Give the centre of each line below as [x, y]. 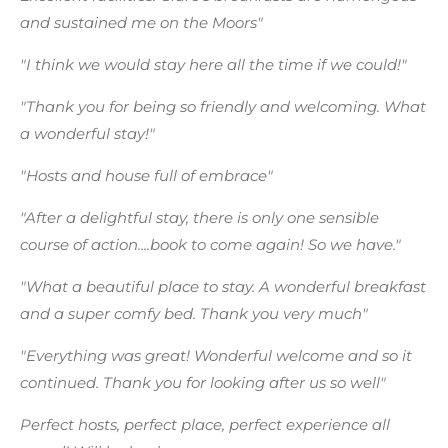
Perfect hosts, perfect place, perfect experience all [205, 424]
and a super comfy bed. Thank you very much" [194, 313]
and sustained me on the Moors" [141, 22]
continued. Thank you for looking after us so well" [203, 382]
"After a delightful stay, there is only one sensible [199, 217]
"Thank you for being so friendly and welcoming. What [223, 106]
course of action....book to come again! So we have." [210, 244]
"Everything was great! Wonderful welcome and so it [216, 355]
